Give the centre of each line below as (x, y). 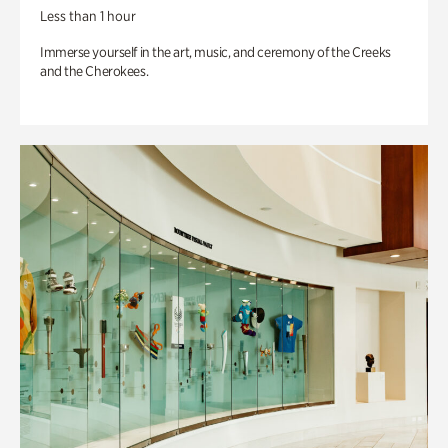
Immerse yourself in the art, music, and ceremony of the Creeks (215, 52)
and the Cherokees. (94, 71)
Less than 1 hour (88, 16)
